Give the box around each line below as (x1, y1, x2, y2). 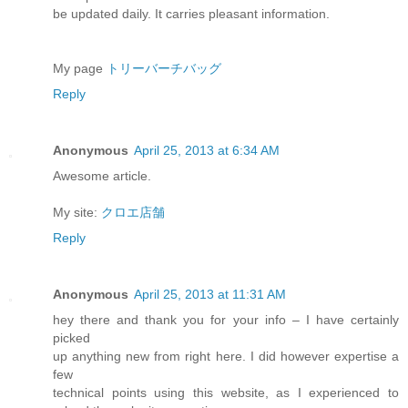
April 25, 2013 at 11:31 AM (134, 287, 286, 302)
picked (53, 331, 90, 346)
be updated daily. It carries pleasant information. (53, 6, 330, 22)
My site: (53, 205, 101, 220)
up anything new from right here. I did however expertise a (53, 349, 399, 364)
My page (53, 61, 107, 76)
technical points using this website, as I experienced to (53, 385, 399, 401)
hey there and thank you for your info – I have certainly (53, 312, 399, 328)
